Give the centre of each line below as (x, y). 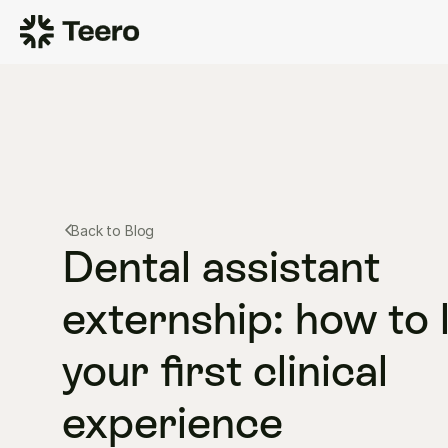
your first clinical (225, 370)
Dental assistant (221, 266)
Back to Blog (113, 230)
